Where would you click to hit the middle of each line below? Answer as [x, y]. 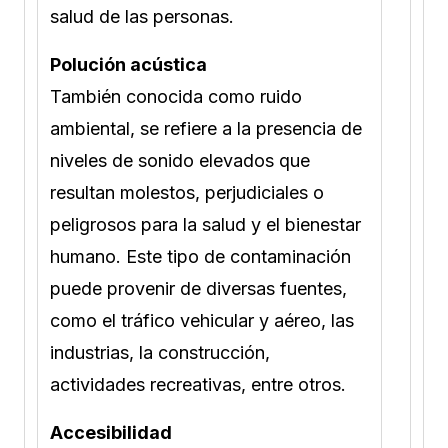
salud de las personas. [142, 16]
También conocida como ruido [176, 96]
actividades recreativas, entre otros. [198, 384]
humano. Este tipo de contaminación [200, 256]
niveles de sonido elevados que [180, 160]
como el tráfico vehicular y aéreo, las [202, 320]
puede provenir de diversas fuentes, [198, 288]
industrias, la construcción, [160, 352]
